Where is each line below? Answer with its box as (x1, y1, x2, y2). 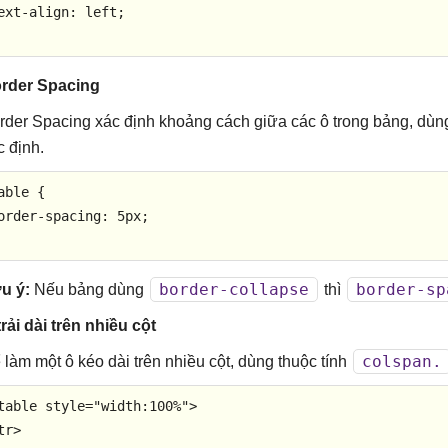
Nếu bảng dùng (30, 281, 148, 298)
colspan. (362, 352, 442, 371)
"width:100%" (93, 398, 189, 414)
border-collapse (159, 280, 309, 299)
